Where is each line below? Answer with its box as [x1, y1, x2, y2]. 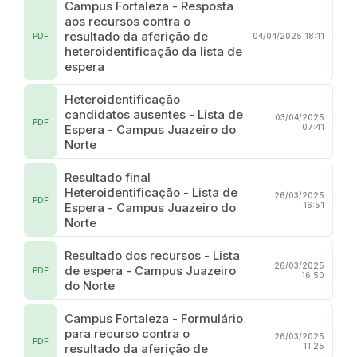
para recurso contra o [65, 325, 190, 341]
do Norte [65, 277, 115, 293]
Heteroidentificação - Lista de [65, 184, 237, 200]
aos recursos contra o [65, 13, 190, 29]
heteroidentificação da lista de [65, 43, 242, 59]
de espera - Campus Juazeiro [65, 262, 236, 278]
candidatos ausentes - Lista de [65, 106, 198, 122]
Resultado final [65, 169, 151, 185]
